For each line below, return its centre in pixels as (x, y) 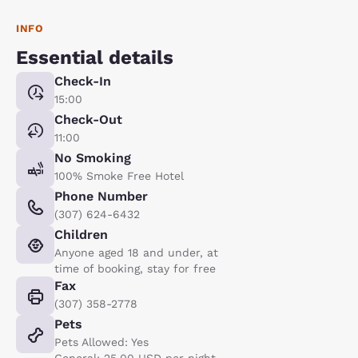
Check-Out (88, 119)
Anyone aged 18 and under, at (136, 252)
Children (81, 234)
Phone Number (101, 196)
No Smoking (93, 157)
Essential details (95, 57)
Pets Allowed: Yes (101, 342)
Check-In (83, 81)
